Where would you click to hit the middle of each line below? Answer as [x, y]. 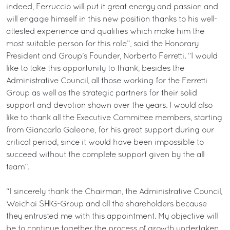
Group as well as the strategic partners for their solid [102, 93]
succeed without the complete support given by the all [105, 155]
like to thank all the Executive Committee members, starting [114, 118]
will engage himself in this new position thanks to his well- [112, 20]
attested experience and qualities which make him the [105, 32]
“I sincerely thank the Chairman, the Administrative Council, [114, 192]
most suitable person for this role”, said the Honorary [102, 44]
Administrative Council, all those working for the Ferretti [107, 81]
